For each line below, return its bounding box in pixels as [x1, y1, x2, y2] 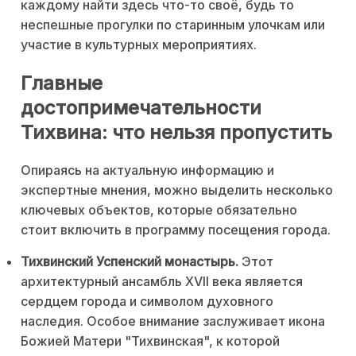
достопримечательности [21, 96, 261, 120]
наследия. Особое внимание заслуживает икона [21, 313, 325, 330]
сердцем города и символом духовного [21, 293, 273, 310]
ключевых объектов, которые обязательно [21, 202, 297, 219]
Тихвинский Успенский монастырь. [21, 253, 238, 270]
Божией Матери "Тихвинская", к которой [21, 333, 280, 350]
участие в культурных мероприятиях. [21, 37, 257, 53]
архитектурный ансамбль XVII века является [21, 273, 303, 290]
